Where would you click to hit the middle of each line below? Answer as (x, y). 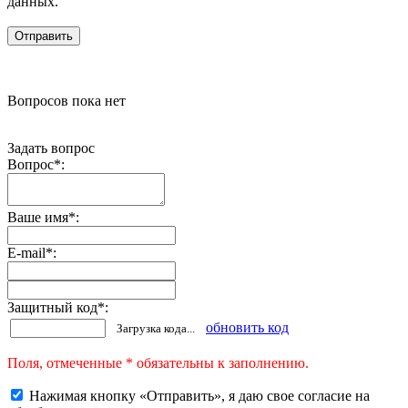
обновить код (247, 327)
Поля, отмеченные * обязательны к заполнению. (158, 362)
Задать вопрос (51, 148)
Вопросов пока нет (66, 100)
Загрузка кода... (156, 328)
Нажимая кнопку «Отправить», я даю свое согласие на (199, 395)
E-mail (26, 252)
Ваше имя (38, 217)
